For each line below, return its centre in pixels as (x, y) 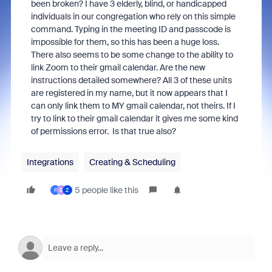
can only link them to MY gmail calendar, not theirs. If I (133, 106)
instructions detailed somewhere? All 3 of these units (131, 80)
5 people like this (106, 190)
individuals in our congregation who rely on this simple (133, 16)
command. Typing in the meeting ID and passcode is (131, 29)
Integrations (50, 162)
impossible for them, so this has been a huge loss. (125, 42)
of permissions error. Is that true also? (103, 131)
